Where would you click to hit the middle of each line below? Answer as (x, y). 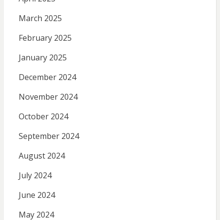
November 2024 (48, 96)
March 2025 (40, 18)
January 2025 (42, 57)
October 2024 (43, 116)
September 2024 (49, 136)
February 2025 (45, 38)
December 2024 (47, 77)
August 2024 (41, 155)
